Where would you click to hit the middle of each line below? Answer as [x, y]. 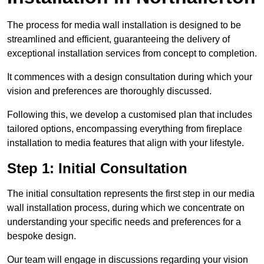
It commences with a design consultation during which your [130, 77]
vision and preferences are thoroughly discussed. [109, 91]
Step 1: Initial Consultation [97, 169]
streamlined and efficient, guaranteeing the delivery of [118, 39]
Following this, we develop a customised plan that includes [130, 115]
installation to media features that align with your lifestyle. [126, 143]
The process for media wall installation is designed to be [124, 25]
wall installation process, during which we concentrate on [126, 208]
